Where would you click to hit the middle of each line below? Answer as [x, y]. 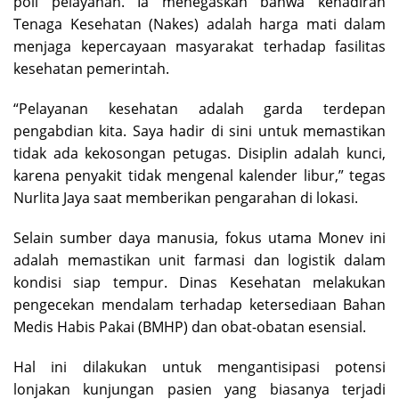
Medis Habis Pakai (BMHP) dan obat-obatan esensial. [190, 326]
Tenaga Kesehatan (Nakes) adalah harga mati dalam [199, 24]
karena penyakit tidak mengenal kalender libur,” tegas [199, 175]
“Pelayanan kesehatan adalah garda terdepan [199, 108]
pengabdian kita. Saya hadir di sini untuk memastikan [199, 130]
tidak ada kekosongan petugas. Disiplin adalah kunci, [199, 153]
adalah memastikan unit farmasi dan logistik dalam [199, 260]
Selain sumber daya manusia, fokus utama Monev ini [199, 237]
